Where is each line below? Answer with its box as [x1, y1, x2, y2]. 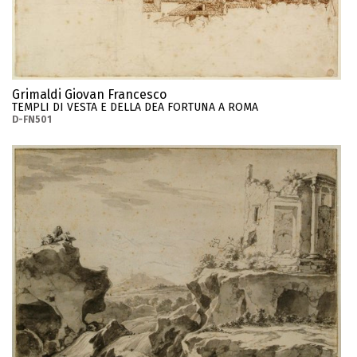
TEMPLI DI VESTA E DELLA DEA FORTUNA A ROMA [12, 100, 258, 114]
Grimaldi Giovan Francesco [12, 86, 167, 102]
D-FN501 [12, 113, 52, 125]
